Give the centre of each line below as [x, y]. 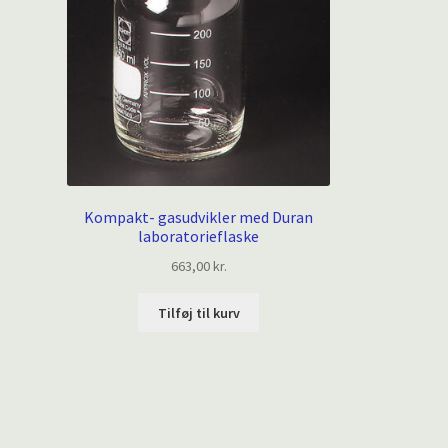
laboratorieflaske [199, 236]
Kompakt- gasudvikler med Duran [199, 217]
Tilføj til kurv [198, 312]
